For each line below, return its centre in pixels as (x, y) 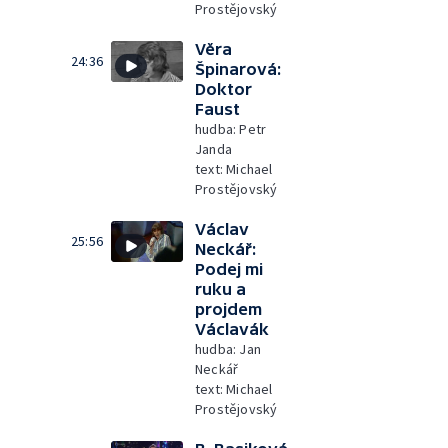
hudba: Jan (228, 349)
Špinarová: (238, 69)
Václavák (232, 329)
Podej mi (229, 269)
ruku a (220, 289)
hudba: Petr (231, 129)
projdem (228, 309)
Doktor (223, 89)
